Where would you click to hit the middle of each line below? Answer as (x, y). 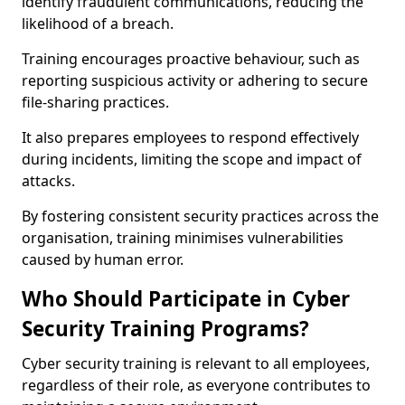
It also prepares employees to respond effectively (190, 137)
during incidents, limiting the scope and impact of (192, 159)
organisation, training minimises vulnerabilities (183, 238)
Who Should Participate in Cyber (186, 299)
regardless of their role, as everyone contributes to (196, 385)
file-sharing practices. (95, 102)
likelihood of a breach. (98, 24)
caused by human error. (103, 259)
